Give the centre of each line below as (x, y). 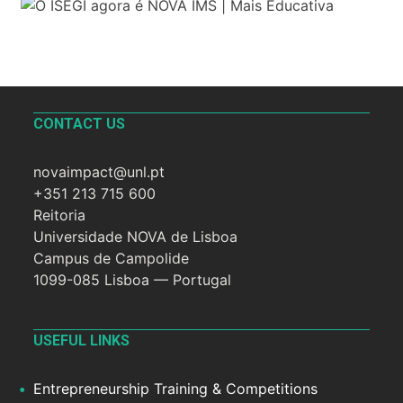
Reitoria (60, 215)
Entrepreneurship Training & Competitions (176, 389)
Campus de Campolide (112, 258)
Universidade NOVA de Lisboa (136, 236)
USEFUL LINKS (82, 341)
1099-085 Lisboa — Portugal (133, 279)
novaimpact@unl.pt (99, 171)
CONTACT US (80, 123)
